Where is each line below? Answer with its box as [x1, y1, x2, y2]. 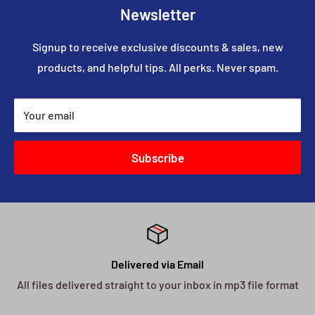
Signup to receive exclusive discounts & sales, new [32, 40, 283, 54]
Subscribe [131, 150, 184, 165]
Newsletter [120, 5, 195, 24]
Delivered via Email [111, 257, 204, 271]
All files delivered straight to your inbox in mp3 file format [16, 278, 299, 292]
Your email [23, 108, 75, 122]
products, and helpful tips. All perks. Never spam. [37, 60, 278, 75]
